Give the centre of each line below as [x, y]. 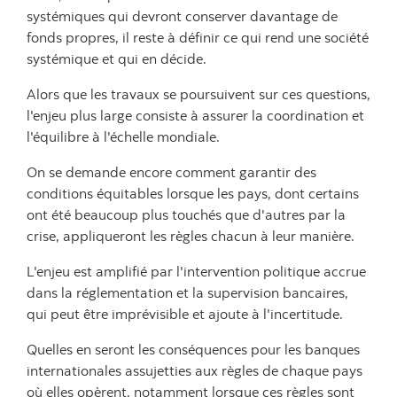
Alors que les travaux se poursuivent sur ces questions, [198, 94]
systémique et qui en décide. [117, 58]
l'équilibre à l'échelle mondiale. [123, 136]
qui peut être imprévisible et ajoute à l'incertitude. [185, 314]
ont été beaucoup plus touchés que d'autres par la [186, 214]
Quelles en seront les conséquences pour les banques [193, 349]
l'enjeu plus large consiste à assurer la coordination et [195, 115]
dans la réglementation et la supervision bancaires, [187, 292]
